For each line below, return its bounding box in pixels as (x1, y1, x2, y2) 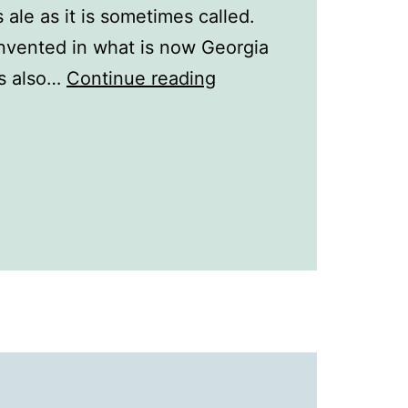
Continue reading (66, 67, 216, 89)
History (215, 97, 276, 119)
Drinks (215, 159, 269, 181)
